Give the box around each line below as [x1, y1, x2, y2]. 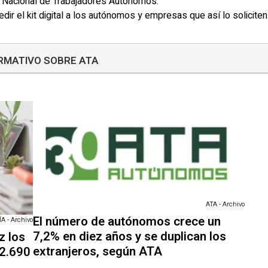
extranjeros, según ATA [32, 242, 162, 261]
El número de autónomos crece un [32, 212, 221, 231]
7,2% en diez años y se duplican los [32, 227, 226, 246]
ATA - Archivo [206, 199, 245, 209]
